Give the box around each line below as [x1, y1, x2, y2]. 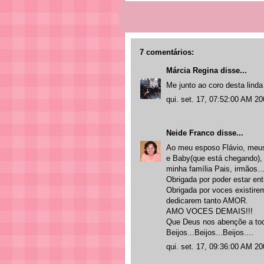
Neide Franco [166, 128, 214, 137]
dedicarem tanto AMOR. [166, 196, 248, 205]
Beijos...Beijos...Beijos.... [166, 227, 253, 237]
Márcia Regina [166, 66, 218, 75]
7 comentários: [140, 48, 194, 57]
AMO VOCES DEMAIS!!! [166, 206, 253, 216]
